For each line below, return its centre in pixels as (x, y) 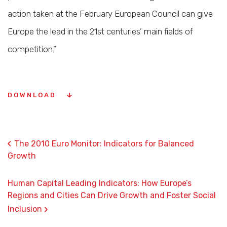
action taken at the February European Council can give (110, 14)
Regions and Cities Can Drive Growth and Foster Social (112, 195)
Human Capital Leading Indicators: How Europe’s (100, 183)
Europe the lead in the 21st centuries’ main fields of (100, 31)
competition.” (32, 49)
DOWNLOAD (33, 95)
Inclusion (26, 209)
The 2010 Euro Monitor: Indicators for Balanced (104, 144)
